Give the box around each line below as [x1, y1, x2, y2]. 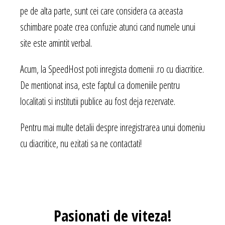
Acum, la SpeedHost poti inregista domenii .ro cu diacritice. [20, 62, 204, 76]
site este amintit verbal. [20, 36, 92, 50]
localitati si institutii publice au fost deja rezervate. [20, 94, 175, 108]
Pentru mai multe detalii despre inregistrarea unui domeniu [20, 121, 205, 135]
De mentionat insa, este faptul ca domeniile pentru [20, 78, 180, 92]
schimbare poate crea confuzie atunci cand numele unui [20, 20, 195, 34]
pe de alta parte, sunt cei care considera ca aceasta [20, 4, 183, 18]
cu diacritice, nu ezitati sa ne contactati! [20, 137, 142, 151]
